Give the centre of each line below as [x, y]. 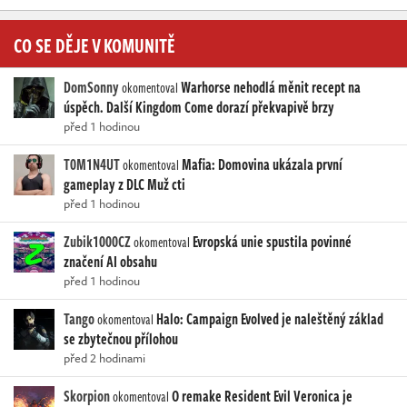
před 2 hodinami [104, 358]
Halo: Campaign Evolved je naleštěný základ [270, 319]
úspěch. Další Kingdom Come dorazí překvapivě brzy [199, 108]
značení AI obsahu [110, 262]
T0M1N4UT [92, 165]
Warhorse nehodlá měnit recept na [271, 88]
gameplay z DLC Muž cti [124, 185]
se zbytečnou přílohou [121, 339]
